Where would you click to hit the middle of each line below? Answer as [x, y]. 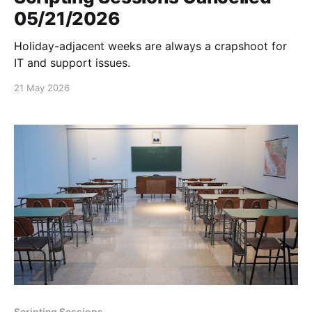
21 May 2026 [42, 88]
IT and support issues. [72, 63]
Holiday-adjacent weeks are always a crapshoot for [150, 46]
